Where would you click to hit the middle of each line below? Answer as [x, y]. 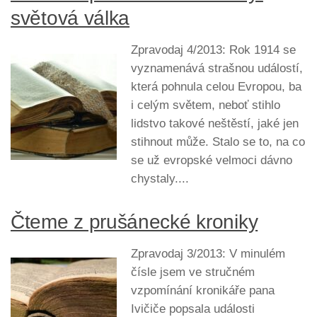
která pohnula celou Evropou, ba [216, 87]
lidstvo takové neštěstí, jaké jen [215, 124]
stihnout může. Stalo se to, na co [218, 142]
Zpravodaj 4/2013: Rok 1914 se [213, 50]
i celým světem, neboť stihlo [206, 105]
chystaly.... [160, 179]
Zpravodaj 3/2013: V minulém [208, 254]
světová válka [70, 18]
